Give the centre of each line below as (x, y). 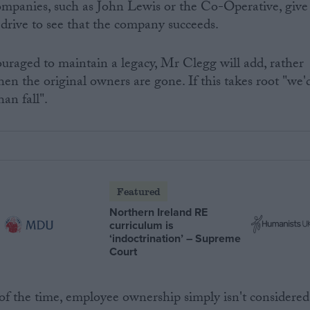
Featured (138, 191)
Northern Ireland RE (159, 212)
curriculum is (142, 225)
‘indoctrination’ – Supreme (175, 238)
